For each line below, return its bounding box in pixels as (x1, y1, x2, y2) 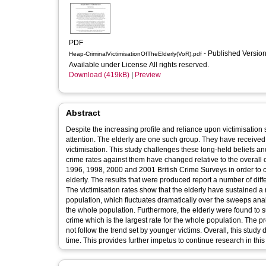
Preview (135, 71, 161, 79)
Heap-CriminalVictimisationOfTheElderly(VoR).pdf (69, 50, 202, 57)
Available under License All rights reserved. (69, 61, 211, 69)
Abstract (66, 108, 100, 118)
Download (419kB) (69, 71, 129, 79)
